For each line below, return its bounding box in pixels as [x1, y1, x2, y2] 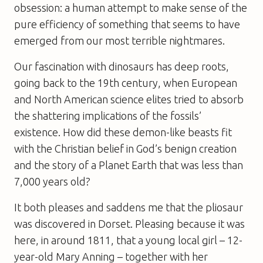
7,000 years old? [14, 175, 90, 187]
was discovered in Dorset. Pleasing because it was [14, 217, 245, 230]
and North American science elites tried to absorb [14, 93, 244, 105]
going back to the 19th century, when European [14, 76, 237, 89]
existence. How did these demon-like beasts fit [14, 126, 232, 138]
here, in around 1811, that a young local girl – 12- [14, 234, 242, 246]
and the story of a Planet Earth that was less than [14, 159, 243, 171]
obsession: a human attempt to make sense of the [14, 1, 247, 14]
